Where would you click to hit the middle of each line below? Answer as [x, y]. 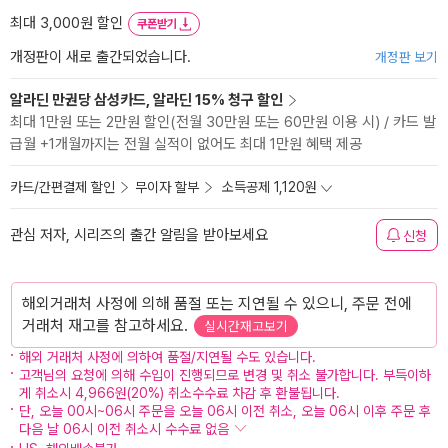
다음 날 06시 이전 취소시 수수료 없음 [126, 429]
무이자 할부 [167, 187]
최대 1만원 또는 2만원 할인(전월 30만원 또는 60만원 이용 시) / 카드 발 [223, 122]
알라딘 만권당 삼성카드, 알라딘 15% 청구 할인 [146, 100]
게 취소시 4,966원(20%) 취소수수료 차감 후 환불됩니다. [179, 393]
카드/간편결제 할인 [62, 187]
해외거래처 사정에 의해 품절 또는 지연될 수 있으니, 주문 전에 [217, 303]
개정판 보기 [406, 57]
